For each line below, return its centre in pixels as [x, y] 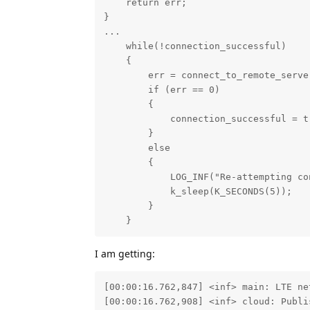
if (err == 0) [162, 90]
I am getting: [125, 253]
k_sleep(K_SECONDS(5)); [198, 192]
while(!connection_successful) [195, 46]
